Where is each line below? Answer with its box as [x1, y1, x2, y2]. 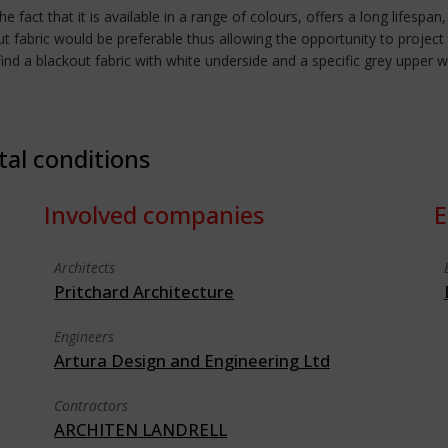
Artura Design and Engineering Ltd [54, 349, 330, 372]
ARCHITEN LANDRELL [54, 418, 227, 441]
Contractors [54, 396, 128, 415]
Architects [54, 258, 115, 277]
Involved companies [44, 198, 264, 231]
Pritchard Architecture [54, 280, 234, 303]
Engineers [54, 327, 114, 346]
